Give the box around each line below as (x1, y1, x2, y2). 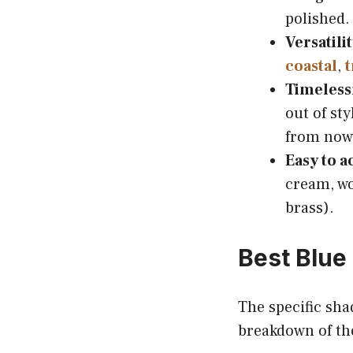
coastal (285, 55, 337, 76)
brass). (285, 197, 334, 218)
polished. (285, 8, 350, 29)
